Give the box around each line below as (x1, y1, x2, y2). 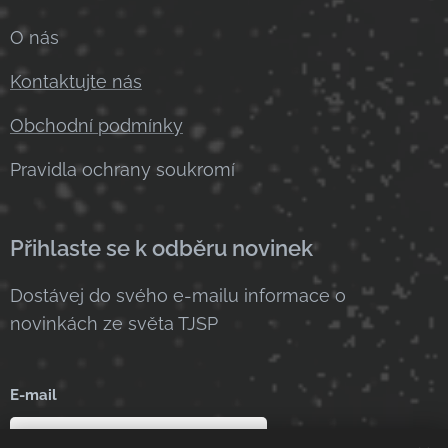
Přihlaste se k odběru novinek (10, 236, 313, 262)
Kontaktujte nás (10, 71, 142, 93)
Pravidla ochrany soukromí (10, 159, 235, 181)
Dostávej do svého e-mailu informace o (10, 285, 346, 307)
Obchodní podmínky (10, 115, 183, 137)
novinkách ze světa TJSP (10, 313, 218, 335)
